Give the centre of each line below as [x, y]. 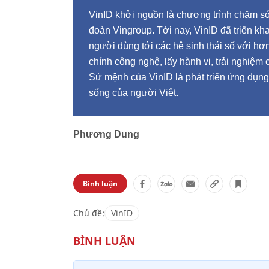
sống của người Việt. [134, 93]
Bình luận [100, 183]
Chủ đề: [89, 213]
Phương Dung [106, 134]
